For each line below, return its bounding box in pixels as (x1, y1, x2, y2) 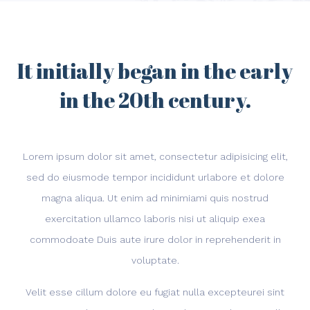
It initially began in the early (17, 57, 293, 85)
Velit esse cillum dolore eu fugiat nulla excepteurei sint (26, 286, 284, 298)
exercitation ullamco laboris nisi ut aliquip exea (45, 213, 265, 224)
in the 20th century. (59, 86, 251, 114)
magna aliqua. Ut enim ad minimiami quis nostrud (42, 192, 268, 203)
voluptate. (131, 255, 179, 266)
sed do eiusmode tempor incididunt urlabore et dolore (26, 172, 284, 183)
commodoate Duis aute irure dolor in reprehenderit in (29, 234, 281, 245)
